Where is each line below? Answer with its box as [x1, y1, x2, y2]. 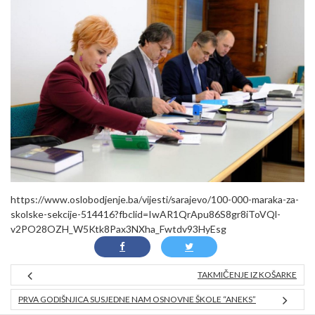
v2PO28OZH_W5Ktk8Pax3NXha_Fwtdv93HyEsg [11, 223, 226, 236]
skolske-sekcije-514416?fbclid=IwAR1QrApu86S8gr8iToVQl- [11, 208, 281, 221]
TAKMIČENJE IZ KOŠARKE [198, 269, 297, 281]
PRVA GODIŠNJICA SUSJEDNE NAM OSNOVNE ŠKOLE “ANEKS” [18, 294, 256, 305]
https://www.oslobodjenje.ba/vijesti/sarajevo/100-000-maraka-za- [11, 193, 299, 206]
